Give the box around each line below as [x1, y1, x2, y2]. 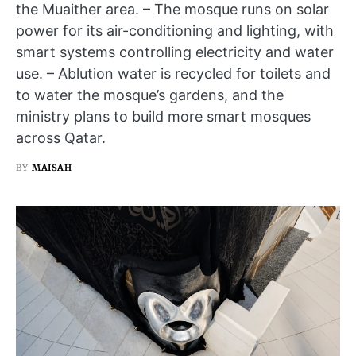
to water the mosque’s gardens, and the [16, 86, 284, 103]
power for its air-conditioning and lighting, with [16, 21, 334, 39]
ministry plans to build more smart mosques [16, 107, 311, 125]
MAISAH [32, 161, 72, 173]
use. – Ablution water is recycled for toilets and [16, 64, 331, 82]
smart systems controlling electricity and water [16, 43, 334, 60]
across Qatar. [16, 129, 106, 146]
